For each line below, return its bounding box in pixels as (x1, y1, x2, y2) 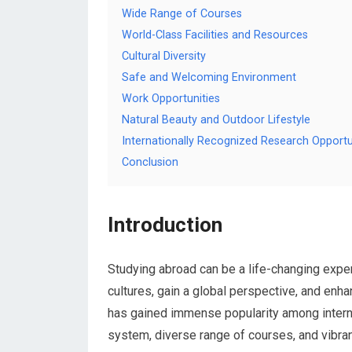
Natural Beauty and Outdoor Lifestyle (122, 113, 310, 126)
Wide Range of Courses (122, 7, 242, 20)
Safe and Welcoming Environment (122, 71, 296, 84)
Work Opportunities (122, 92, 220, 105)
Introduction (108, 213, 222, 236)
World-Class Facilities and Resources (122, 28, 308, 42)
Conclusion (122, 156, 178, 169)
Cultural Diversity (122, 49, 206, 63)
